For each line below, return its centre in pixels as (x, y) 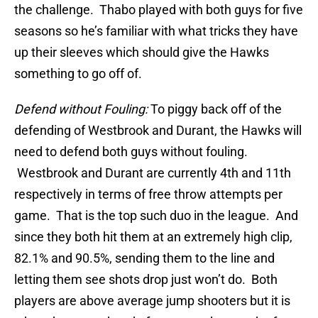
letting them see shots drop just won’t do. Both (146, 280)
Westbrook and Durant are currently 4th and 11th (153, 173)
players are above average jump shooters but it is (152, 301)
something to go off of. (78, 74)
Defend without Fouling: (82, 109)
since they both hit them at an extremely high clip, (153, 237)
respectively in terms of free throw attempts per (148, 194)
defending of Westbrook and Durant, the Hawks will (158, 131)
